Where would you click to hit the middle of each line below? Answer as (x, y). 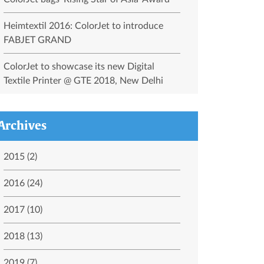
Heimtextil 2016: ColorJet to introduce (83, 26)
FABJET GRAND (37, 40)
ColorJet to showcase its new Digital (79, 67)
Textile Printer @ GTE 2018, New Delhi (83, 81)
